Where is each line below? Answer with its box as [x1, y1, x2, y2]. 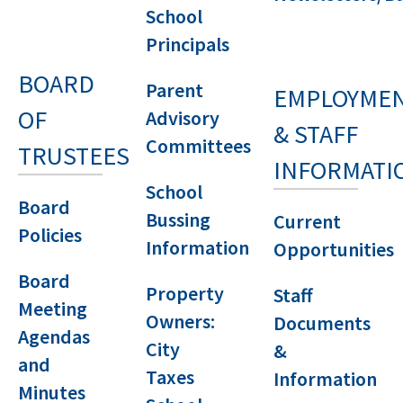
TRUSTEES [18, 139, 130, 172]
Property [146, 281, 224, 306]
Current [273, 209, 341, 234]
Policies [18, 222, 82, 247]
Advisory [146, 105, 219, 130]
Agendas [18, 324, 90, 349]
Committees [146, 133, 251, 158]
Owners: [146, 309, 215, 334]
